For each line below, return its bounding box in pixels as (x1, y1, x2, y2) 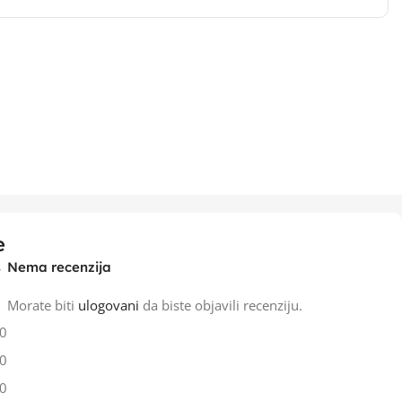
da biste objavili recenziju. (138, 296, 302, 314)
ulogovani (77, 296, 139, 314)
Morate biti (6, 296, 78, 314)
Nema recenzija (6, 258, 111, 275)
